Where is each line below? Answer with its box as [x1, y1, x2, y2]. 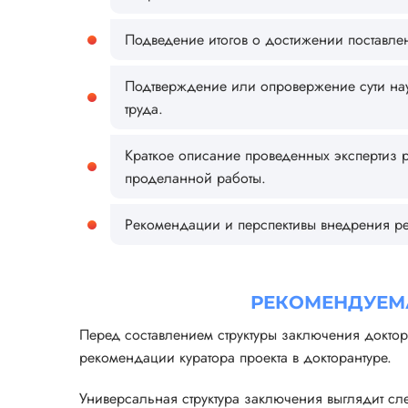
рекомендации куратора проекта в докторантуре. [79, 347, 392, 369]
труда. [125, 98, 163, 120]
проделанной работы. [125, 168, 266, 189]
